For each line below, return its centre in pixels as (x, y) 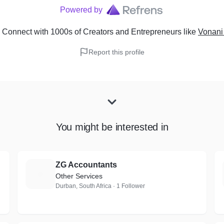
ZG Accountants (86, 165)
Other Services (79, 176)
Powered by (81, 10)
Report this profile (116, 52)
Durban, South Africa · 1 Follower (100, 186)
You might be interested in (112, 127)
